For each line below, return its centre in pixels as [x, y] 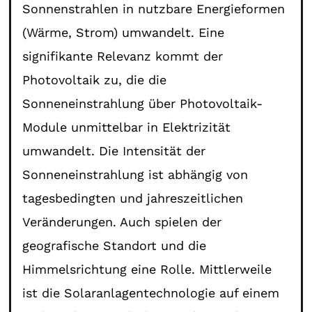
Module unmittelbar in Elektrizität [127, 127]
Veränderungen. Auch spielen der [122, 221]
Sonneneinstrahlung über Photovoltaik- [143, 103]
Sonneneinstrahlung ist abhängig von [135, 174]
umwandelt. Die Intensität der [114, 150]
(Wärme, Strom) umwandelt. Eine [124, 32]
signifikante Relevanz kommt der [123, 56]
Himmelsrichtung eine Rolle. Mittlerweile [147, 269]
